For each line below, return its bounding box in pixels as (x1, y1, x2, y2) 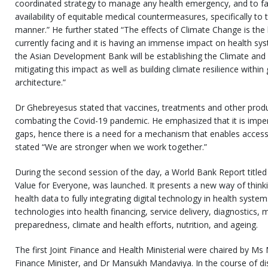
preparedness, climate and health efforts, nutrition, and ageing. (15, 219, 258, 230)
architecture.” (15, 77, 66, 88)
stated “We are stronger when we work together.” (15, 141, 207, 153)
